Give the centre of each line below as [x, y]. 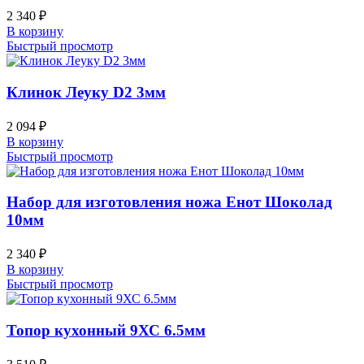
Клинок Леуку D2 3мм [86, 92]
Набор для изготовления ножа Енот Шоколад [169, 202]
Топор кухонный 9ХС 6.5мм [106, 330]
